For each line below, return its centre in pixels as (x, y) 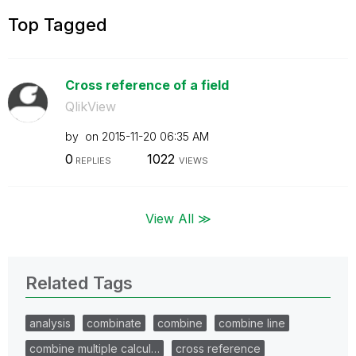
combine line (252, 323)
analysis (50, 323)
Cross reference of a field (147, 85)
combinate (114, 323)
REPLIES (92, 161)
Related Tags (79, 282)
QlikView (90, 106)
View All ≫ (178, 218)
